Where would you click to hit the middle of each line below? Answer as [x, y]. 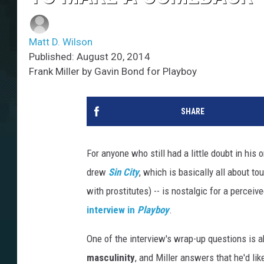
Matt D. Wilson [61, 42]
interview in [112, 210]
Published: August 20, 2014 [90, 57]
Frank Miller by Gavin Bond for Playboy [113, 72]
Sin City [124, 172]
